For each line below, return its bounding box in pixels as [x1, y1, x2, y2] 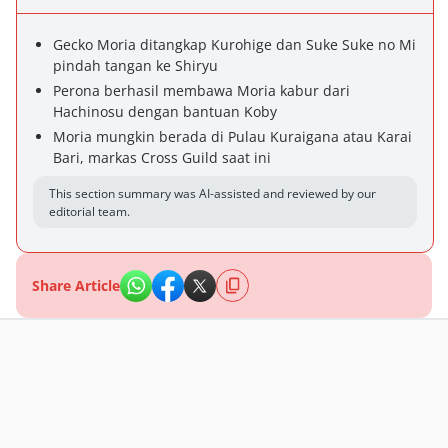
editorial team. [49, 203, 130, 220]
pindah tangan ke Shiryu [53, 56, 218, 75]
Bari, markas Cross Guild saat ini [53, 148, 271, 167]
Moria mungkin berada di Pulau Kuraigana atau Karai [53, 127, 412, 146]
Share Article [32, 276, 120, 295]
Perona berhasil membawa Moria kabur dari [53, 81, 350, 100]
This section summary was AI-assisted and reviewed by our [49, 185, 376, 202]
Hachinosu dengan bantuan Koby [53, 102, 277, 121]
